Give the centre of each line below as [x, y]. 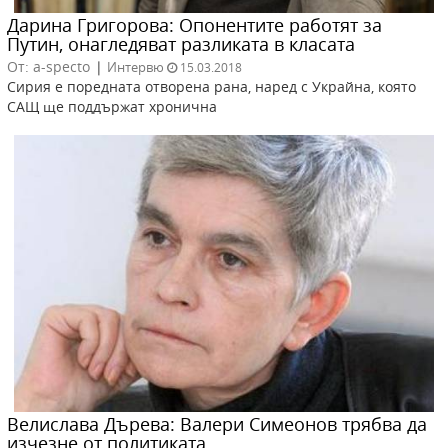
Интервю [135, 67]
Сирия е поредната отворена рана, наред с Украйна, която [211, 87]
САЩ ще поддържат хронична [112, 107]
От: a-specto [48, 67]
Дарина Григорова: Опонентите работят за [194, 25]
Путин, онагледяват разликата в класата [181, 44]
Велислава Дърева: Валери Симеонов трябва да [217, 424]
